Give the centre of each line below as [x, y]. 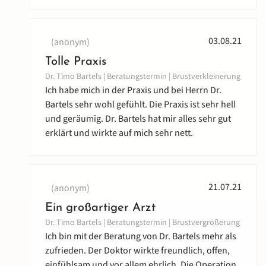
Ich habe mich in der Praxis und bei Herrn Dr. [133, 91]
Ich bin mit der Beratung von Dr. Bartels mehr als [141, 237]
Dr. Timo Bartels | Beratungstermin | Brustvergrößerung [142, 223]
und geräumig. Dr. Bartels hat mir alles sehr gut [138, 119]
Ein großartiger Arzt [100, 208]
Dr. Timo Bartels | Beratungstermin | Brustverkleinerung [143, 77]
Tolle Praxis [76, 62]
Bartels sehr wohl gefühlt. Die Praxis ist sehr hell [140, 105]
